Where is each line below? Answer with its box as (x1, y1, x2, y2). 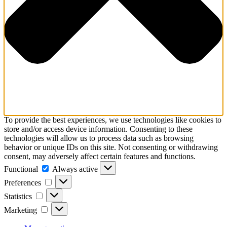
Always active (52, 165, 100, 174)
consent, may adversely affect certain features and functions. (4, 152, 196, 161)
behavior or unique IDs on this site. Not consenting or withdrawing (4, 143, 218, 152)
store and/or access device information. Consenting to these (4, 125, 193, 134)
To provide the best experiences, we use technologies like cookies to (4, 116, 221, 125)
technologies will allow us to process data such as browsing (4, 134, 194, 143)
